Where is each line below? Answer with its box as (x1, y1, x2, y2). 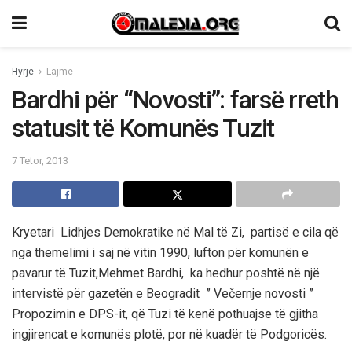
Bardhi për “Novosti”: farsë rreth (12, 85, 339, 115)
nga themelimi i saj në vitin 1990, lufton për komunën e (12, 244, 309, 260)
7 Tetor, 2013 (12, 154, 68, 167)
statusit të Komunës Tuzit (12, 113, 274, 143)
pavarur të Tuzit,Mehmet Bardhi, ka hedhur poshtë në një (12, 265, 320, 280)
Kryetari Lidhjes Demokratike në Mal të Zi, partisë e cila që (12, 224, 339, 240)
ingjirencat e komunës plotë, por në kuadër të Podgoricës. (12, 326, 327, 342)
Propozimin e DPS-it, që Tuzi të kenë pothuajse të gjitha (12, 306, 318, 321)
